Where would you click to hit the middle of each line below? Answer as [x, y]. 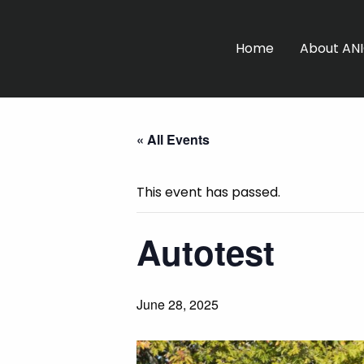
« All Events [173, 139]
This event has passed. [208, 192]
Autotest [206, 252]
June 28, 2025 [178, 304]
